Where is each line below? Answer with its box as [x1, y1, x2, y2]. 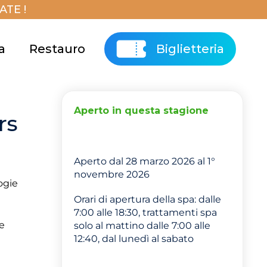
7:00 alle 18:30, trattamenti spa [74, 207, 218, 218]
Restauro [29, 42, 85, 56]
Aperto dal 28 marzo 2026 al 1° [74, 156, 216, 167]
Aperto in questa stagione [74, 105, 209, 116]
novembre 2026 [74, 169, 150, 180]
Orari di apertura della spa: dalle [74, 194, 222, 205]
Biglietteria [156, 42, 224, 56]
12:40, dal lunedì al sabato [74, 233, 194, 244]
